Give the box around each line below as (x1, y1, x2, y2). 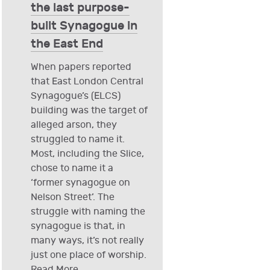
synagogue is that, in (30, 221, 125, 233)
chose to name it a (30, 163, 113, 175)
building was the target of (30, 105, 148, 117)
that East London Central (30, 76, 143, 88)
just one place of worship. (30, 250, 146, 262)
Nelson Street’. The (30, 192, 115, 204)
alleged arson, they (30, 119, 117, 131)
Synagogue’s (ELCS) (30, 90, 121, 102)
